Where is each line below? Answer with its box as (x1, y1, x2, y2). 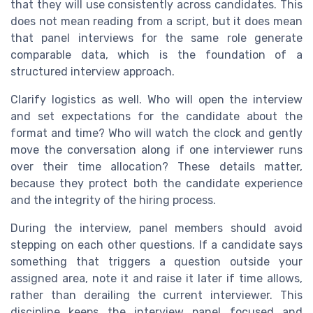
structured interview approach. (10, 65, 175, 79)
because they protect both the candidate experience (10, 177, 303, 191)
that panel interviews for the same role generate (10, 31, 303, 45)
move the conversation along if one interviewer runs (10, 143, 303, 157)
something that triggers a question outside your (10, 255, 303, 269)
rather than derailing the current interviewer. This (10, 289, 303, 303)
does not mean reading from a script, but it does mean (10, 15, 303, 29)
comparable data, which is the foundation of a (10, 48, 303, 62)
